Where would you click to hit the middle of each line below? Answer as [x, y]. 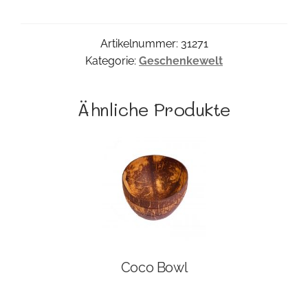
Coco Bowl [154, 267]
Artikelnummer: [140, 44]
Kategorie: [112, 61]
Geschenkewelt [181, 61]
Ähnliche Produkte [154, 109]
